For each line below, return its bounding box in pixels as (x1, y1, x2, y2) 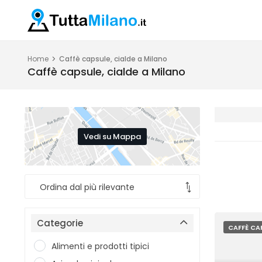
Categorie (37, 217, 83, 229)
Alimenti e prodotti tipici (51, 240, 149, 252)
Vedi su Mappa (84, 130, 141, 142)
